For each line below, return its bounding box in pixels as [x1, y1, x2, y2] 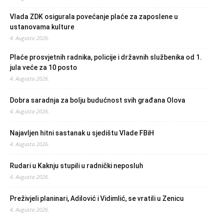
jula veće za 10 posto [10, 64, 77, 71]
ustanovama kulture [10, 23, 74, 31]
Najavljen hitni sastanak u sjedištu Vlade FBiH [10, 129, 154, 137]
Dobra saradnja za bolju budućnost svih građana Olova [10, 96, 185, 104]
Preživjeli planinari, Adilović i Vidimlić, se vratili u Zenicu [10, 195, 184, 202]
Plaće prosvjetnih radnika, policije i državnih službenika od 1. [10, 53, 202, 61]
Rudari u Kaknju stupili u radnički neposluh [10, 162, 143, 170]
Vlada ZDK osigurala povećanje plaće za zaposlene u [10, 13, 178, 21]
